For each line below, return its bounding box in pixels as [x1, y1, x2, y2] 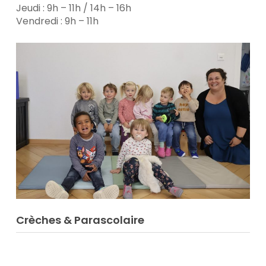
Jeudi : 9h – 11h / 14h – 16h [15, 1, 131, 15]
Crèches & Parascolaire [15, 213, 144, 228]
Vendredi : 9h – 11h [15, 14, 99, 28]
